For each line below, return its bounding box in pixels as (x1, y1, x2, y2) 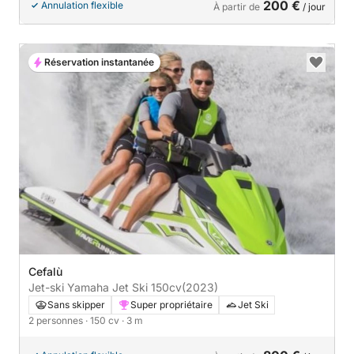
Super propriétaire (130, 298, 213, 311)
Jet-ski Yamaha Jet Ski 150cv (151, 280, 182, 294)
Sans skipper (47, 298, 105, 311)
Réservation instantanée (44, 56, 154, 69)
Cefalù (28, 264, 62, 278)
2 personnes (28, 314, 85, 326)
